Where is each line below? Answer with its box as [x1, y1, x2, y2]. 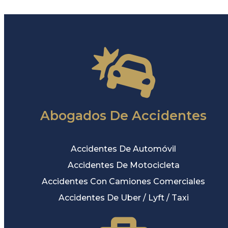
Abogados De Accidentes [40, 107, 207, 123]
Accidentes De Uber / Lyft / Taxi [58, 192, 189, 203]
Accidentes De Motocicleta [67, 160, 180, 170]
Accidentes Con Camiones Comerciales [42, 176, 206, 186]
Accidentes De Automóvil [71, 144, 177, 154]
